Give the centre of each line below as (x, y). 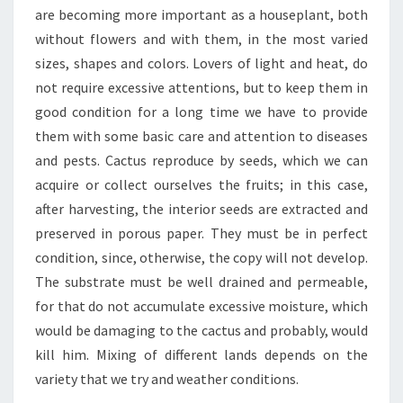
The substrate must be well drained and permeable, (201, 282)
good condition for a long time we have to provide (201, 112)
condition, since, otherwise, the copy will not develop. (201, 257)
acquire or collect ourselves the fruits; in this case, (201, 184)
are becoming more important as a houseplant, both (201, 14)
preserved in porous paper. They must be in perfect (201, 233)
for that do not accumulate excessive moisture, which (201, 306)
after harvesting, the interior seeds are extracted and (201, 209)
